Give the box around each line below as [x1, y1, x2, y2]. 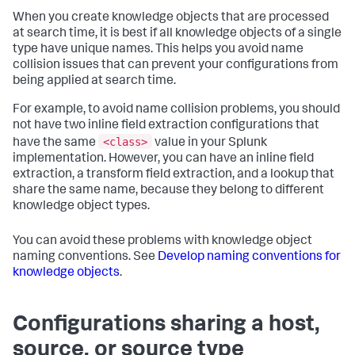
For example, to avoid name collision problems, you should [13, 104, 340, 116]
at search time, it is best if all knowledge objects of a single [13, 28, 342, 40]
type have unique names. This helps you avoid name [13, 44, 303, 56]
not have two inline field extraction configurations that [13, 120, 319, 132]
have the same [13, 136, 98, 150]
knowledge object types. [13, 200, 150, 213]
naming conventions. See [13, 250, 158, 264]
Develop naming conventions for [158, 250, 341, 264]
